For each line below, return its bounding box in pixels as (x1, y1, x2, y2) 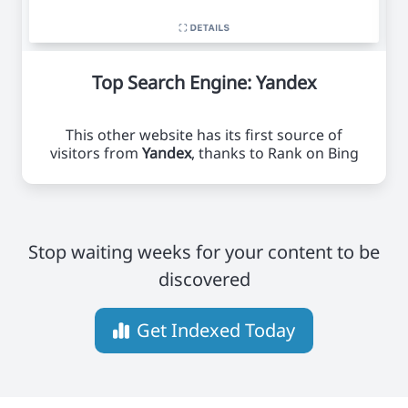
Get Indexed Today (136, 317, 295, 342)
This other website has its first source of (66, 124, 342, 145)
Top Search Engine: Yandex (91, 69, 317, 95)
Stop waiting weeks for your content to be (28, 239, 380, 264)
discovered (158, 266, 250, 291)
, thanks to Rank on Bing (190, 142, 359, 163)
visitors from (49, 142, 142, 163)
